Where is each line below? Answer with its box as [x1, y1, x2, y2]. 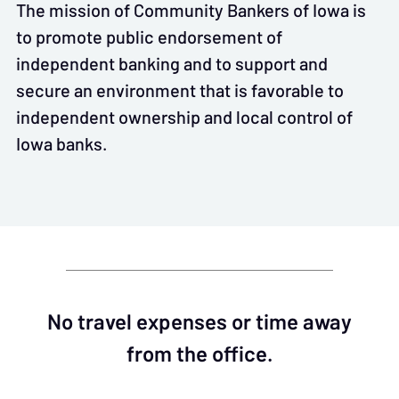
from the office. [126, 338, 273, 370]
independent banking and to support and [16, 53, 328, 74]
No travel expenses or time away [47, 305, 352, 338]
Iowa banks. [16, 133, 108, 154]
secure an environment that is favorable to [16, 79, 344, 101]
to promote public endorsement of [16, 26, 282, 47]
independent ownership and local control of [16, 106, 353, 127]
